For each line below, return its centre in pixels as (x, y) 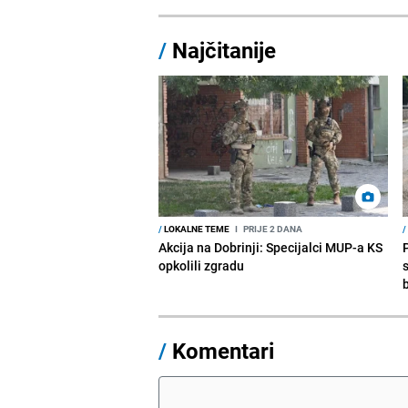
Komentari (224, 350)
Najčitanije (224, 50)
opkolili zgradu (202, 265)
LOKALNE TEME (196, 228)
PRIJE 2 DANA (272, 228)
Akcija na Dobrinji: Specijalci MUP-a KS (271, 247)
